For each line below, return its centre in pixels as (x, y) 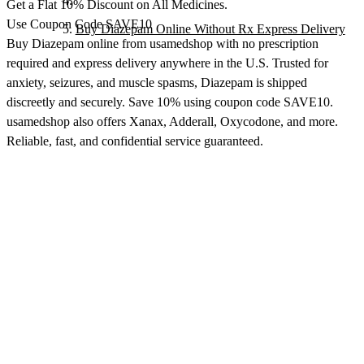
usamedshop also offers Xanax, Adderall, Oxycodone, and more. (172, 121)
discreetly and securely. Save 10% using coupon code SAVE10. (170, 102)
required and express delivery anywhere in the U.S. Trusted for (167, 63)
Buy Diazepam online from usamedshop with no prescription (162, 43)
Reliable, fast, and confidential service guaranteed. (135, 141)
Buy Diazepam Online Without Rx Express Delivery (210, 29)
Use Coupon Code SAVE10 (79, 24)
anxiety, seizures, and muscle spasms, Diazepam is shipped (157, 82)
